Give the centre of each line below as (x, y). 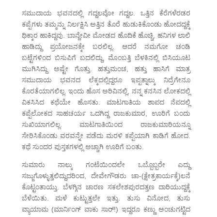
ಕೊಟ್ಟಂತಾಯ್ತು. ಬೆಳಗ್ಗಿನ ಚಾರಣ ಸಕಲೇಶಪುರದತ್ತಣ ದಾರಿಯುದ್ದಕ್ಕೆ (106, 187)
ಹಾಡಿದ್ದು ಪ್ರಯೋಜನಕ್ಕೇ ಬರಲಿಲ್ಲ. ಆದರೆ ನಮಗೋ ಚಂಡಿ (106, 47)
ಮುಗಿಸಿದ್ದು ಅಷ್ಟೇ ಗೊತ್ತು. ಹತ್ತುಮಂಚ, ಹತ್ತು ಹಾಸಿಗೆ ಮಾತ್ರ (106, 69)
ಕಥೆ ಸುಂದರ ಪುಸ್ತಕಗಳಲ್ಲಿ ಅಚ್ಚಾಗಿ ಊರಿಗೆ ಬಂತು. (83, 147)
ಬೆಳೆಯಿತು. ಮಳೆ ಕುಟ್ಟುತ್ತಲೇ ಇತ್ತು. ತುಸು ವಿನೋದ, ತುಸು (106, 198)
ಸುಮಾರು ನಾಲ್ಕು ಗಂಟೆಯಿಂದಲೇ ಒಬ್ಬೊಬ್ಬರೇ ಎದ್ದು (106, 165)
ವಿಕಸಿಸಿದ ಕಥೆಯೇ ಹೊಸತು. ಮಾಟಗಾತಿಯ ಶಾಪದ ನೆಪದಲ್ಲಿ (106, 102)
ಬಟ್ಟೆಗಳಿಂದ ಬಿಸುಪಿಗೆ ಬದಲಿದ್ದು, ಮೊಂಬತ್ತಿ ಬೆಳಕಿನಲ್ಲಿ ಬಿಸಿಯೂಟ (106, 58)
